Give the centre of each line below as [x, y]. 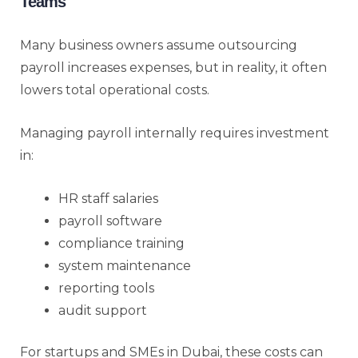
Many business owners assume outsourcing [159, 45]
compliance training [121, 243]
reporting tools [106, 288]
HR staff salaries [108, 198]
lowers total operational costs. [115, 89]
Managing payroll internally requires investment [175, 133]
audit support [103, 310]
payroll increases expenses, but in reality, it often [173, 67]
